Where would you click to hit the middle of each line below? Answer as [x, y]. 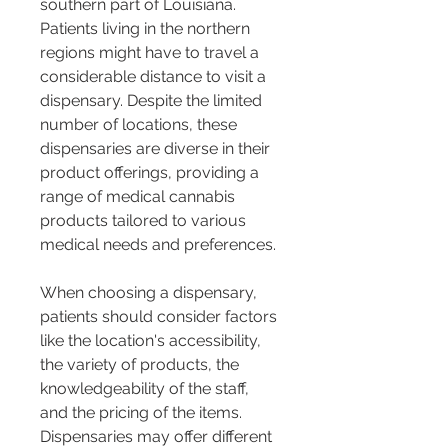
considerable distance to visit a [155, 77]
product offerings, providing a [151, 173]
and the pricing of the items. [143, 413]
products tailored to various [145, 221]
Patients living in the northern [147, 29]
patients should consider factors [160, 317]
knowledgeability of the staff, [146, 389]
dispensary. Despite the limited [153, 101]
